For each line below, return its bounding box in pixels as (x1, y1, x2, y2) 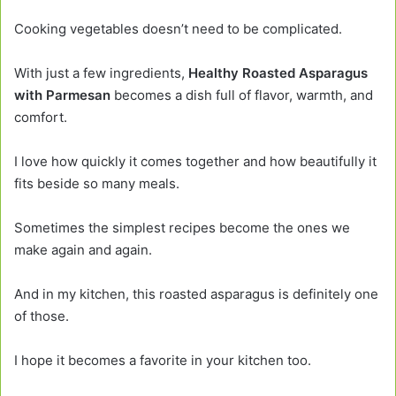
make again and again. (14, 240, 152, 258)
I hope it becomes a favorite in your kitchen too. (14, 351, 311, 369)
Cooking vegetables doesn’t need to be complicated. (14, 19, 342, 37)
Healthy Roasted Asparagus (188, 64, 368, 81)
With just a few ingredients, (14, 64, 188, 81)
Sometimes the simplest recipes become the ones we (14, 218, 350, 236)
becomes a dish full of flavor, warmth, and (110, 86, 373, 103)
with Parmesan (14, 86, 110, 103)
